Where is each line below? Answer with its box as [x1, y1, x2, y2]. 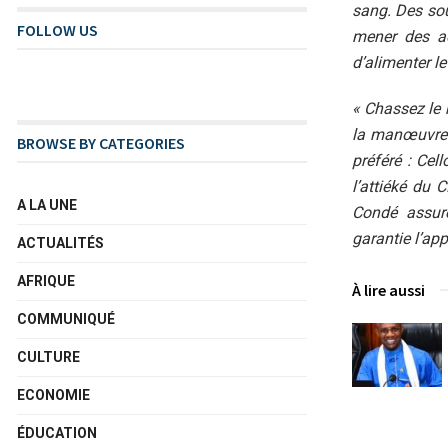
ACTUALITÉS [17, 235, 104, 251]
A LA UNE [17, 197, 77, 213]
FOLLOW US [17, 20, 98, 40]
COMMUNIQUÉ [17, 311, 115, 327]
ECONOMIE [17, 387, 90, 403]
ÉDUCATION [17, 425, 97, 441]
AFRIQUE [17, 273, 75, 289]
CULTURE [17, 349, 80, 365]
